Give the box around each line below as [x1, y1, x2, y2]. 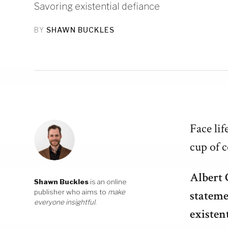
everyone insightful [34, 198, 96, 207]
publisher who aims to [34, 188, 108, 196]
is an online [89, 178, 127, 186]
